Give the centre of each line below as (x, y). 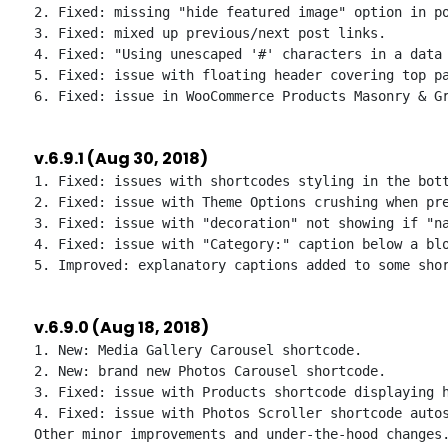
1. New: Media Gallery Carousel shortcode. (198, 350)
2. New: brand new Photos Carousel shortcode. (210, 371)
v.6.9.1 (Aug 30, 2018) (121, 158)
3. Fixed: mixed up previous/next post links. (210, 33)
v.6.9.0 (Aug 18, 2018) (121, 327)
